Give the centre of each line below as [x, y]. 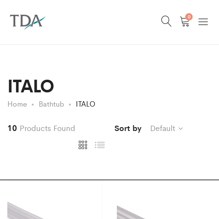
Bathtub [51, 103]
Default [163, 128]
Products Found [47, 128]
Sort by [128, 128]
